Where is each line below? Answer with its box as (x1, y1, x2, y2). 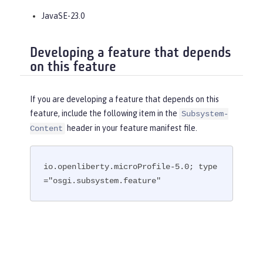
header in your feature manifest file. (65, 123, 197, 133)
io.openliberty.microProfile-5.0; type (43, 161, 218, 171)
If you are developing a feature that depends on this (30, 95, 219, 104)
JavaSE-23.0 (42, 11, 85, 21)
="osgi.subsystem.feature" (43, 176, 161, 186)
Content (30, 124, 63, 134)
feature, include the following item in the (30, 109, 179, 119)
